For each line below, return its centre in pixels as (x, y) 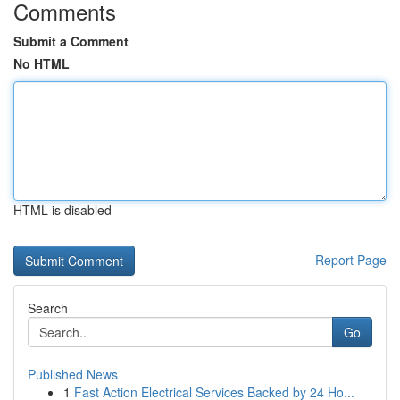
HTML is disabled (62, 210)
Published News (73, 374)
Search (48, 308)
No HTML (42, 63)
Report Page (351, 260)
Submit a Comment (71, 41)
